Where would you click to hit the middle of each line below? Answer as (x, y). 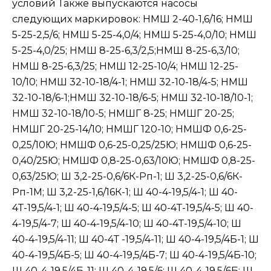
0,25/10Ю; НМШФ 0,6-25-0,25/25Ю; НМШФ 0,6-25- (132, 145)
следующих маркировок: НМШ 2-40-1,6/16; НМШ (132, 19)
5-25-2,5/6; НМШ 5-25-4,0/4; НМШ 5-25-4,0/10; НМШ (134, 35)
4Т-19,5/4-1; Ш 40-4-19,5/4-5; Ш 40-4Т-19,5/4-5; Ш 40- (133, 208)
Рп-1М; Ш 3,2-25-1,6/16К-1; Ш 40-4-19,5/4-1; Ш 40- (125, 192)
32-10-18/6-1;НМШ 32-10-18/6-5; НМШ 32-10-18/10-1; (132, 98)
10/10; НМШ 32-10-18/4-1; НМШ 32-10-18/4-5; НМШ (130, 82)
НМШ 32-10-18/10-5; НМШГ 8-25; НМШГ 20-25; (123, 113)
